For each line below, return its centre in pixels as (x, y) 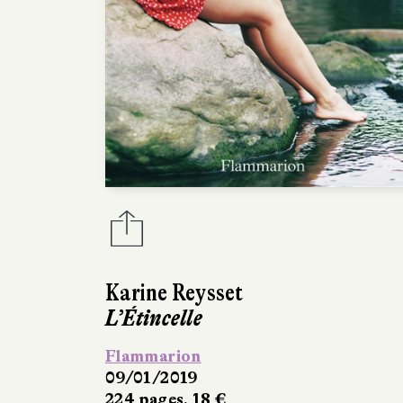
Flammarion (153, 356)
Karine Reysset (175, 292)
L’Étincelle (154, 318)
